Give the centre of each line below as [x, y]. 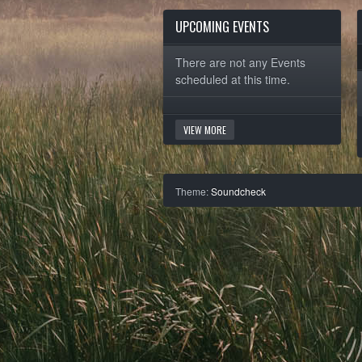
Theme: [193, 191]
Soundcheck [238, 191]
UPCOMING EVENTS [222, 27]
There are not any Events [240, 62]
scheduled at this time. [233, 79]
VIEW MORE [205, 130]
